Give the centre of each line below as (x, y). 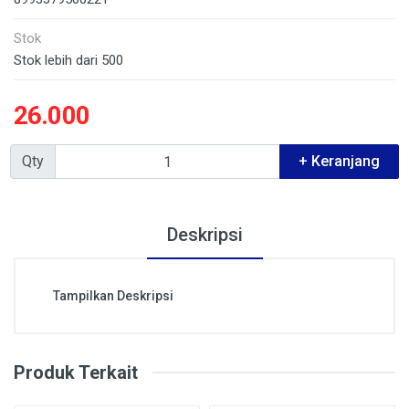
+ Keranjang (339, 161)
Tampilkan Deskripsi (113, 295)
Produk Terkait (76, 372)
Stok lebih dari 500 (68, 60)
